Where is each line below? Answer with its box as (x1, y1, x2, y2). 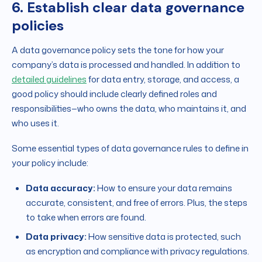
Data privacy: (26, 230, 87, 243)
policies (12, 16, 64, 35)
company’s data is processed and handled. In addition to (12, 58, 240, 71)
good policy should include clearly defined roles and (12, 88, 217, 101)
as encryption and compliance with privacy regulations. (26, 245, 249, 258)
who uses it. (12, 117, 61, 130)
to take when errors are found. (26, 211, 146, 224)
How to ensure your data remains (95, 182, 232, 195)
